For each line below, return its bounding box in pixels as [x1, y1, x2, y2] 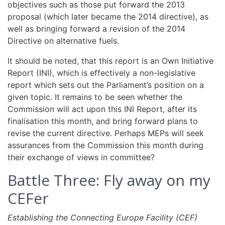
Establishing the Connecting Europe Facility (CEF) [8, 212, 197, 222]
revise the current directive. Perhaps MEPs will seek [8, 128, 204, 138]
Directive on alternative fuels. [8, 36, 119, 46]
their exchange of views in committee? [8, 152, 155, 162]
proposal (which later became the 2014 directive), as [8, 12, 208, 22]
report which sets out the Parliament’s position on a [8, 80, 204, 90]
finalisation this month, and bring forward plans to [8, 116, 198, 126]
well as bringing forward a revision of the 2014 [8, 24, 185, 34]
